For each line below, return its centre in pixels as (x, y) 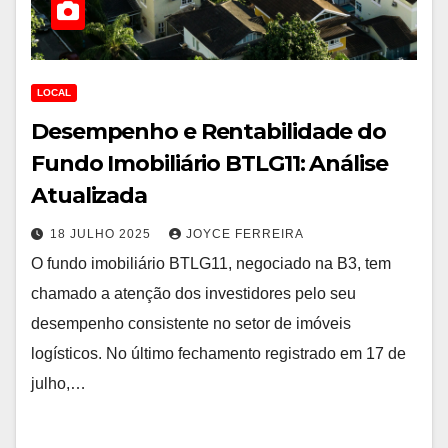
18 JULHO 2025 (102, 234)
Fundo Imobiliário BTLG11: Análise (209, 163)
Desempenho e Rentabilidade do (209, 131)
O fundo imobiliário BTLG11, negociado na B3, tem (211, 263)
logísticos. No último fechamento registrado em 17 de (218, 353)
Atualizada (89, 195)
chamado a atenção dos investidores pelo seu (193, 293)
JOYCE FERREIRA (245, 234)
